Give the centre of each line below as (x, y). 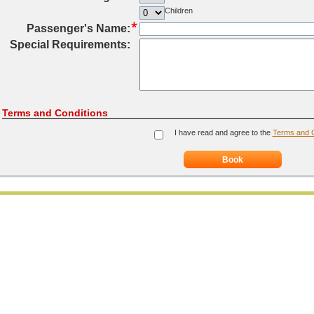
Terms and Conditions (55, 113)
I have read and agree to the (223, 132)
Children (178, 11)
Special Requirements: (70, 45)
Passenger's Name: (78, 28)
